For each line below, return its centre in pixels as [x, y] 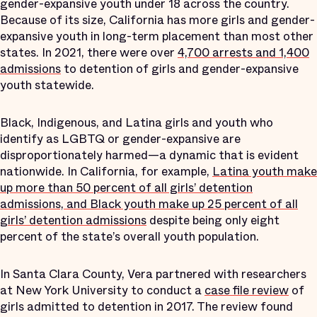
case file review [247, 290]
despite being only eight [213, 220]
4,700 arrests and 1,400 [243, 52]
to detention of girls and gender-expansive [180, 69]
